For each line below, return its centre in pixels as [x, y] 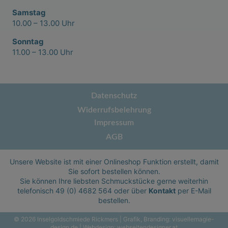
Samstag [29, 13]
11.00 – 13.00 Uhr [42, 52]
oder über [131, 190]
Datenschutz [114, 96]
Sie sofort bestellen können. [114, 171]
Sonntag [28, 41]
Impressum [114, 123]
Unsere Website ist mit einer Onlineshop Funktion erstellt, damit [114, 161]
